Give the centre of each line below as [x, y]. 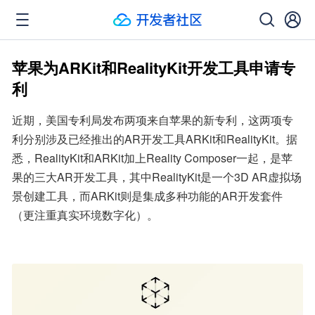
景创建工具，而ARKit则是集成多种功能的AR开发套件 [147, 196]
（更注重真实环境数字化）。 [85, 215]
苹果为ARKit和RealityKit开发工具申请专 [154, 67]
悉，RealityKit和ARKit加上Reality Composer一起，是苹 [152, 158]
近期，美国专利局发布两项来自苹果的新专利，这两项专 [153, 120]
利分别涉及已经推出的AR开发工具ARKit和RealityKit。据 [155, 139]
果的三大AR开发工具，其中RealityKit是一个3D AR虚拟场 [157, 177]
